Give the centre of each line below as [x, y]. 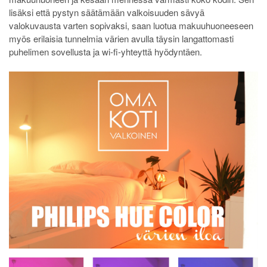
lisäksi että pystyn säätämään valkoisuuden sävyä [107, 12]
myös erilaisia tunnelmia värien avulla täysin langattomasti [121, 38]
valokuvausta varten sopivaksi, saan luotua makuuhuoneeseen [131, 25]
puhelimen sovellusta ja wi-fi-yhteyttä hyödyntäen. [105, 51]
